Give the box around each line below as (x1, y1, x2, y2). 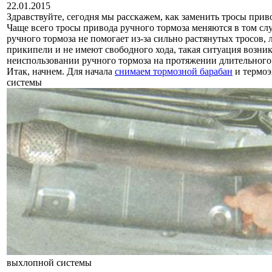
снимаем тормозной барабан (115, 66, 233, 76)
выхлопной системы (7, 257, 92, 268)
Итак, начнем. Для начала (7, 66, 115, 76)
